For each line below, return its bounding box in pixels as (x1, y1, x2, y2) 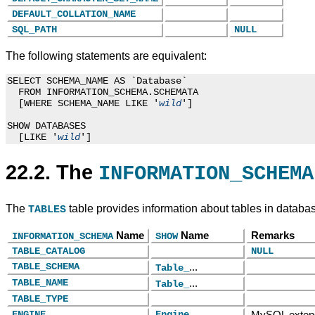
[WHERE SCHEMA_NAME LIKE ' (7, 97, 159, 109)
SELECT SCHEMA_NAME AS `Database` (7, 75, 187, 86)
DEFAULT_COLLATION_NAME (11, 8, 136, 20)
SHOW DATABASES (7, 120, 86, 131)
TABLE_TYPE (11, 293, 68, 305)
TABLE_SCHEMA (11, 261, 79, 273)
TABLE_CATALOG (11, 245, 85, 257)
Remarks (250, 229, 295, 242)
